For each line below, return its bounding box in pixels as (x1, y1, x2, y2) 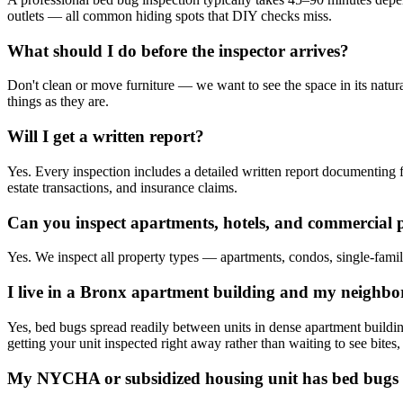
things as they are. (7, 94, 109, 110)
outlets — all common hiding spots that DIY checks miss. (7, 8, 332, 24)
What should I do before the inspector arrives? (7, 40, 349, 60)
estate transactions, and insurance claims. (7, 179, 237, 195)
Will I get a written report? (7, 127, 204, 147)
